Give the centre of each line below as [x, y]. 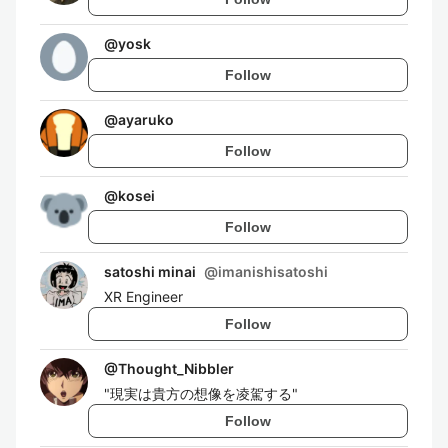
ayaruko [146, 119]
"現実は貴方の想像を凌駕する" [201, 393]
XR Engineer [143, 296]
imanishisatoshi [273, 271]
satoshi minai [150, 271]
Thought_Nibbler [176, 368]
